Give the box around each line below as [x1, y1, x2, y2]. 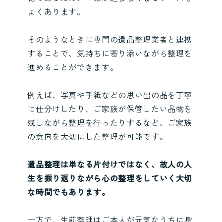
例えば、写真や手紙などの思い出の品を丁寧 [27, 88, 193, 101]
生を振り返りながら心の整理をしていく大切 [27, 171, 193, 184]
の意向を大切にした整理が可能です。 [27, 130, 168, 142]
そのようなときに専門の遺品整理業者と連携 [27, 33, 193, 45]
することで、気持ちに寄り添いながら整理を [27, 47, 193, 59]
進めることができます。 [27, 60, 118, 73]
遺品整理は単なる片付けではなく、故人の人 [27, 158, 193, 170]
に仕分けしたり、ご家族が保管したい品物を [27, 102, 193, 114]
